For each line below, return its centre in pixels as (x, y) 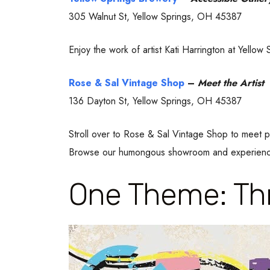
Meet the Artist (231, 83)
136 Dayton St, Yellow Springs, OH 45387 (155, 101)
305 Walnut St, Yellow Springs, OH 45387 (155, 16)
